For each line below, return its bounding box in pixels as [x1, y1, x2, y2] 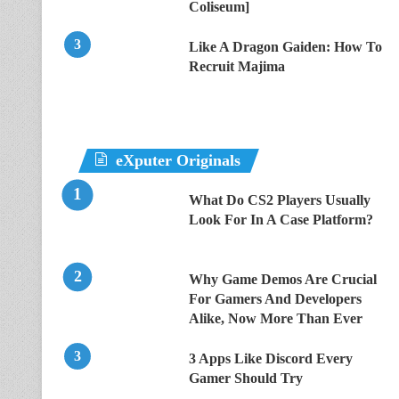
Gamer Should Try [189, 370, 303, 386]
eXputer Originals [116, 151, 240, 169]
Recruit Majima [189, 59, 285, 74]
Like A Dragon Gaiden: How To [189, 39, 382, 54]
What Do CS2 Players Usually [189, 192, 370, 208]
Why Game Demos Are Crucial [189, 272, 377, 287]
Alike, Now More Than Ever [189, 311, 362, 326]
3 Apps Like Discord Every [189, 351, 353, 366]
